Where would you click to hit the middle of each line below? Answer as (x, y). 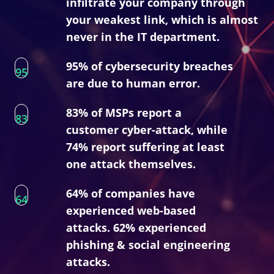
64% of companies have (131, 193)
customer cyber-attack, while (147, 129)
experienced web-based (131, 210)
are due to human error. (133, 83)
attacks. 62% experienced (136, 227)
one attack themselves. (131, 164)
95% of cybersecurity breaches (150, 66)
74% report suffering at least (145, 146)
